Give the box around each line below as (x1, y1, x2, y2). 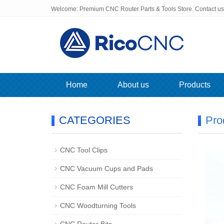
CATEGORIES (59, 114, 130, 126)
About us (117, 80, 149, 89)
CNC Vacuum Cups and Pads (60, 164, 153, 172)
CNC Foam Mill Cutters (60, 183, 133, 191)
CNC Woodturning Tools (60, 201, 136, 209)
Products (179, 80, 210, 89)
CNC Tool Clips (60, 146, 107, 154)
